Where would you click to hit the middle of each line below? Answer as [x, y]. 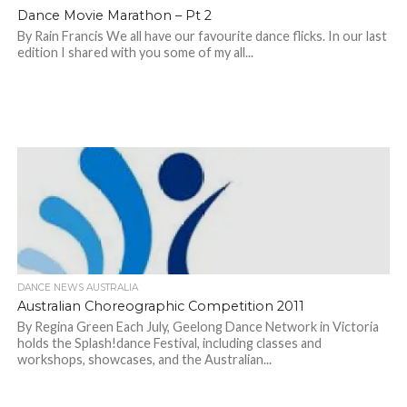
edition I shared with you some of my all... [135, 53]
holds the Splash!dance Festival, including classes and [169, 343]
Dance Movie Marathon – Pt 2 [114, 16]
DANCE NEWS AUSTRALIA [77, 288]
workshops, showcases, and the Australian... [144, 360]
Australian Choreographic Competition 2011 [160, 307]
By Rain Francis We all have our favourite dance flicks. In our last [202, 36]
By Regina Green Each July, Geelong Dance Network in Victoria [198, 327]
